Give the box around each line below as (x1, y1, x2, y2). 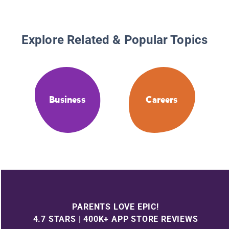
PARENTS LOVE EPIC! (72, 201, 159, 212)
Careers (146, 94, 178, 106)
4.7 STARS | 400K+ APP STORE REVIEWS (33, 214, 198, 224)
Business (49, 94, 85, 106)
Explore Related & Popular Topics (21, 33, 208, 48)
